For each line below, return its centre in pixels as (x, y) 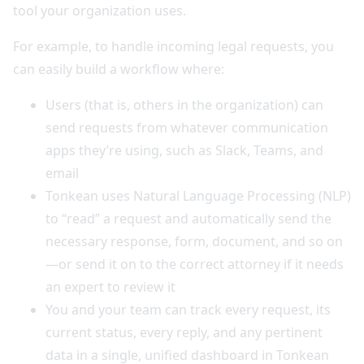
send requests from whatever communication (187, 127)
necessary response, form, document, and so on (194, 241)
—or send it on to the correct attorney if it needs (195, 264)
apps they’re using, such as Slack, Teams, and (184, 150)
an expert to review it (110, 286)
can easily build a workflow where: (119, 69)
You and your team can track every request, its (188, 309)
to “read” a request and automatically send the (188, 218)
